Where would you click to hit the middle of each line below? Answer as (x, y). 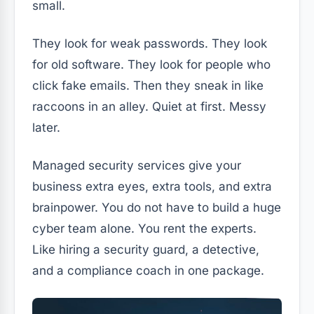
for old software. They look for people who (151, 64)
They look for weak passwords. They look (150, 43)
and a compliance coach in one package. (148, 270)
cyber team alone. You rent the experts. (144, 228)
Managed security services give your (137, 165)
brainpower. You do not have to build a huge (157, 207)
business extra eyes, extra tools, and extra (152, 186)
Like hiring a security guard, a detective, (146, 249)
